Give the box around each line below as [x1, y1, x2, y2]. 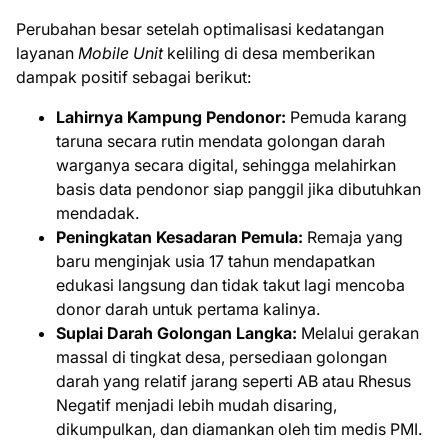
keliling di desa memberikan [163, 43, 375, 63]
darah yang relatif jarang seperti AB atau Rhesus [56, 371, 411, 391]
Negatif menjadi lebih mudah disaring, [56, 395, 337, 415]
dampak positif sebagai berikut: [16, 67, 251, 87]
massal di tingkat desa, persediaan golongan [56, 347, 387, 367]
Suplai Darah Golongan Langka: [56, 323, 297, 343]
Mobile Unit [78, 43, 163, 63]
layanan [16, 43, 78, 63]
